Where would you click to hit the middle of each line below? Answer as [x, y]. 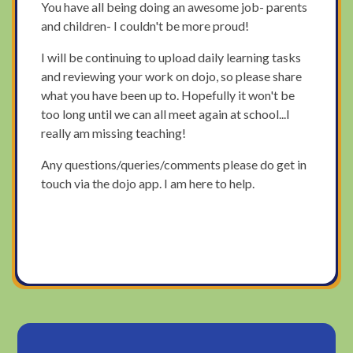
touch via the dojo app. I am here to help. [148, 184]
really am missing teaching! [114, 133]
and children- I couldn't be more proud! [145, 26]
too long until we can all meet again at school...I [166, 114]
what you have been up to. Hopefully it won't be [168, 95]
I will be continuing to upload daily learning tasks [171, 58]
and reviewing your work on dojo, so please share [172, 76]
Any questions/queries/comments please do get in [174, 165]
